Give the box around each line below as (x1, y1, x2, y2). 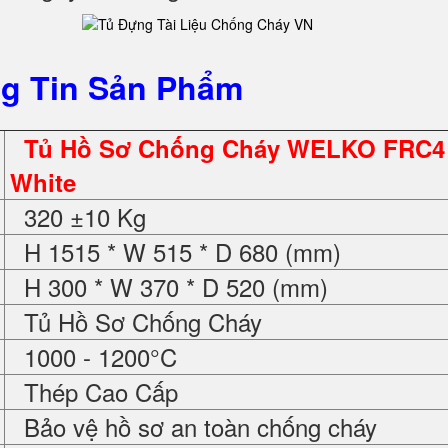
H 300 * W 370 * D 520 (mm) (10, 269, 328, 304)
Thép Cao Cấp (10, 374, 178, 409)
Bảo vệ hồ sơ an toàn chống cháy (10, 409, 377, 444)
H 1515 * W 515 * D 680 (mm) (10, 234, 341, 269)
